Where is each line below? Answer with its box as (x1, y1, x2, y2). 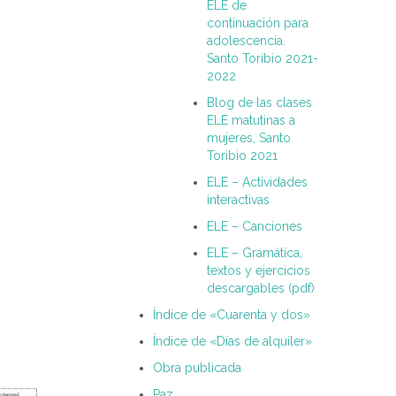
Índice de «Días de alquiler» (153, 334, 312, 349)
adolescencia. (207, 34, 286, 49)
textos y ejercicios (207, 263, 310, 278)
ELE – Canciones (207, 219, 302, 234)
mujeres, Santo (207, 131, 291, 146)
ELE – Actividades (207, 175, 308, 190)
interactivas (207, 193, 270, 208)
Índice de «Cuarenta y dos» (153, 308, 310, 323)
